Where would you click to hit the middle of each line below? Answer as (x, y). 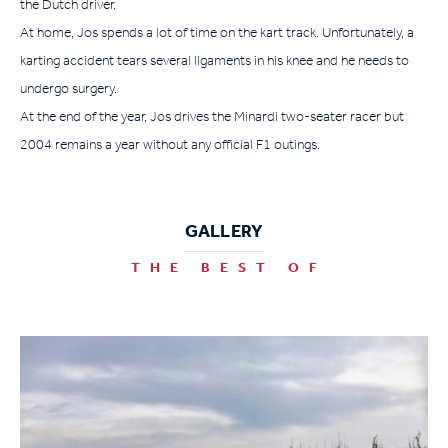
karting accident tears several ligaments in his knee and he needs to (214, 61)
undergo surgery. (68, 89)
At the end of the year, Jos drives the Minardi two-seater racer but (212, 117)
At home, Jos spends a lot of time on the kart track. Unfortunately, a (217, 33)
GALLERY (224, 231)
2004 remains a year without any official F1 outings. (170, 145)
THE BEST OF (229, 268)
